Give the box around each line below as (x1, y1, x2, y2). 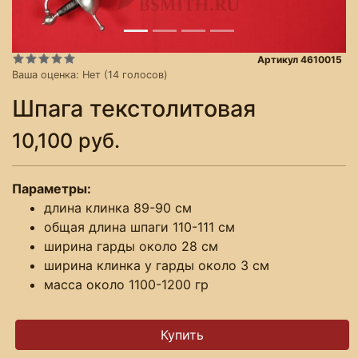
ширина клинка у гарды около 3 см (44, 257, 269, 273)
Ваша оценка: (12, 68, 82, 81)
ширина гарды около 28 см (44, 237, 218, 254)
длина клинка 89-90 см (44, 199, 192, 216)
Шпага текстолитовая (12, 93, 256, 122)
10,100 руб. (12, 128, 120, 153)
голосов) (119, 68, 168, 81)
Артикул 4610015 (257, 53, 343, 66)
